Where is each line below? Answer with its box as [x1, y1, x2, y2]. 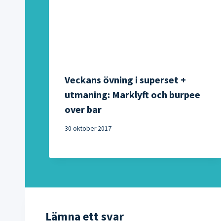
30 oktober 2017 [65, 124, 111, 133]
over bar [65, 103, 102, 115]
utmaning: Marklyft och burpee [65, 88, 200, 101]
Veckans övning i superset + [65, 73, 186, 86]
